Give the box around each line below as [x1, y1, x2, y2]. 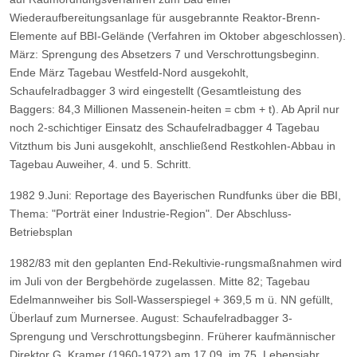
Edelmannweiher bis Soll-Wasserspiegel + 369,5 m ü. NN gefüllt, [10, 292, 333, 306]
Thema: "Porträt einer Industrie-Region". [10, 206, 213, 220]
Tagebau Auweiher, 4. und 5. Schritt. [10, 157, 191, 171]
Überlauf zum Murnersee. [10, 311, 139, 324]
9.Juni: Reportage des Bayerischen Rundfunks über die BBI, [38, 188, 341, 202]
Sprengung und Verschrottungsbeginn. [10, 329, 204, 343]
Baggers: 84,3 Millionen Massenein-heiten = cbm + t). [10, 102, 279, 116]
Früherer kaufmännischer [207, 329, 335, 343]
